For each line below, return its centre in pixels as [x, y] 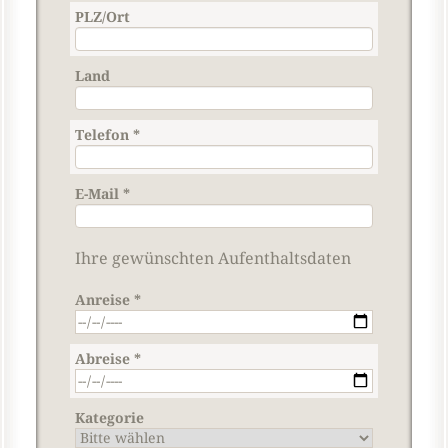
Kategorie [109, 418]
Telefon [104, 135]
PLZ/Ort [102, 17]
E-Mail [99, 194]
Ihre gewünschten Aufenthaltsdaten [213, 258]
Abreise [104, 359]
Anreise [104, 300]
